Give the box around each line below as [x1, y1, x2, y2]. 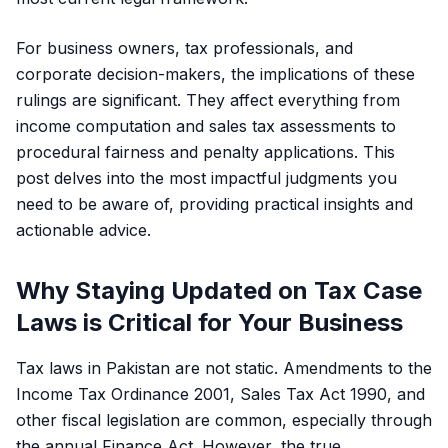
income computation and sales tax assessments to [16, 116, 396, 136]
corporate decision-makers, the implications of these [16, 64, 415, 84]
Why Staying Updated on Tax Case [16, 276, 422, 305]
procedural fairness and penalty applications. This [16, 142, 395, 162]
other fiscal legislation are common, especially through [16, 410, 432, 430]
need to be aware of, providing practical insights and [16, 194, 413, 214]
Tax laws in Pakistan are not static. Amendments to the [16, 358, 432, 378]
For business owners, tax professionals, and [16, 38, 353, 58]
